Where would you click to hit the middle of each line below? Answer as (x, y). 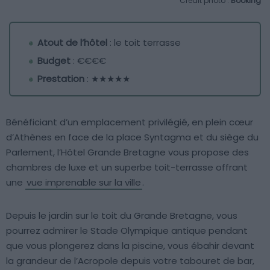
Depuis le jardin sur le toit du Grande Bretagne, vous (122, 215)
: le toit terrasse (144, 42)
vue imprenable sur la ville (84, 182)
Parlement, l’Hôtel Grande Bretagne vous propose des (127, 152)
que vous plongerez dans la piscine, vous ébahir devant (130, 245)
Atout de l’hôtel (72, 42)
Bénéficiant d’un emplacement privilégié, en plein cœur (130, 122)
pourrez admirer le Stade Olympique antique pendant (127, 230)
